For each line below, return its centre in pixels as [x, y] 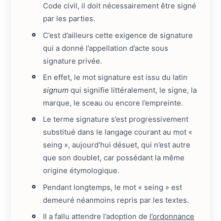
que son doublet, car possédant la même [114, 158]
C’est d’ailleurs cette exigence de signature [118, 35]
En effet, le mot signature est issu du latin [115, 77]
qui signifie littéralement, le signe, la [133, 90]
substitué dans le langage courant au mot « [118, 132]
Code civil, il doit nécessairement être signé [120, 6]
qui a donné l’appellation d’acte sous [106, 48]
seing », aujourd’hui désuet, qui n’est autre [117, 145]
